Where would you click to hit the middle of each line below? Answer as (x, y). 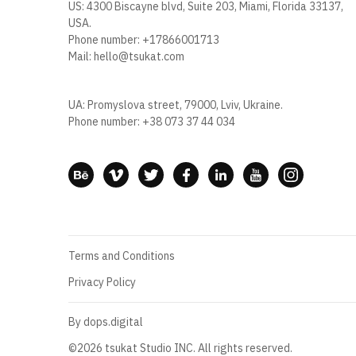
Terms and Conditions (122, 256)
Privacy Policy (103, 282)
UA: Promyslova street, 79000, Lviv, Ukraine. (176, 105)
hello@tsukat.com (139, 57)
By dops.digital (106, 322)
